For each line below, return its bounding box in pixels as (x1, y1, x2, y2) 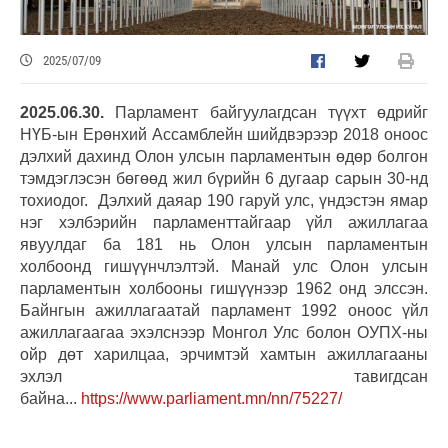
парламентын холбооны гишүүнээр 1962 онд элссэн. (20, 279, 428, 297)
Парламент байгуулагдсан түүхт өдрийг (104, 103, 428, 121)
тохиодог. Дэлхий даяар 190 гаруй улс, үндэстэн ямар (20, 191, 428, 209)
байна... (20, 389, 81, 407)
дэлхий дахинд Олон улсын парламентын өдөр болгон (20, 147, 428, 165)
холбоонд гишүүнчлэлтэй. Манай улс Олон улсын (20, 257, 428, 275)
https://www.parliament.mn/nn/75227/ (81, 389, 342, 407)
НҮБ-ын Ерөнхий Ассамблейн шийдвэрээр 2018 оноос (20, 125, 428, 143)
